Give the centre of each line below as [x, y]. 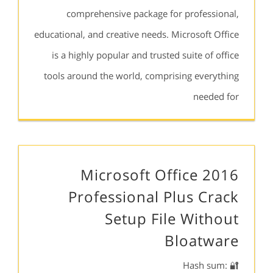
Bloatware [202, 240]
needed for [216, 96]
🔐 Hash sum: [205, 265]
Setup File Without [172, 218]
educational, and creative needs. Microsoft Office [136, 34]
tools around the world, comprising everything [141, 76]
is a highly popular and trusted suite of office [145, 55]
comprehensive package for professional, [153, 13]
